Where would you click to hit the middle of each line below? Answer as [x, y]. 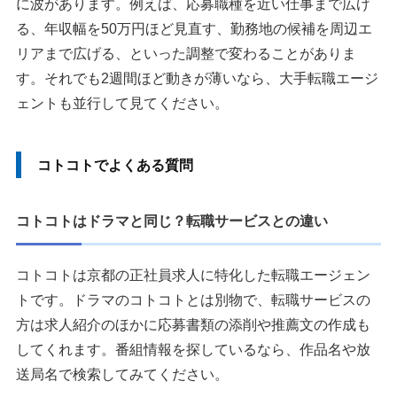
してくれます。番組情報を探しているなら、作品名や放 [193, 349]
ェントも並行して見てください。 [122, 103]
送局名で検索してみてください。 [122, 374]
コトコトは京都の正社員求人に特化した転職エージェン [193, 275]
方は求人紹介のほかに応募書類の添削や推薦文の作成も [193, 324]
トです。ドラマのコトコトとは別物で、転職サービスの [193, 300]
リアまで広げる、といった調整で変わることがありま [186, 53]
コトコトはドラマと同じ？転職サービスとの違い [172, 221]
